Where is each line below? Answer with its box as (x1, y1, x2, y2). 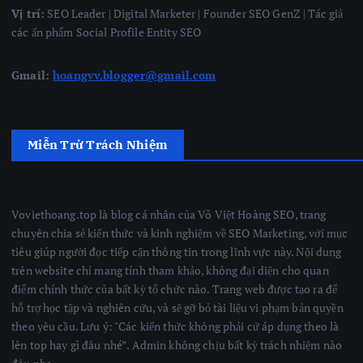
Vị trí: (11, 6, 45, 22)
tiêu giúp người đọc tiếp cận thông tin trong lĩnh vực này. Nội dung (11, 244, 342, 260)
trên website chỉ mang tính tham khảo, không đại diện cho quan (11, 263, 329, 279)
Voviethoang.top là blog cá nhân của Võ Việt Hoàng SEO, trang (11, 207, 327, 223)
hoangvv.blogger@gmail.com (53, 67, 216, 83)
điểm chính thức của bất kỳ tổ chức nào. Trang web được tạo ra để (11, 281, 338, 297)
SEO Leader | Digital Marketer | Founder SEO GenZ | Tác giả (45, 6, 344, 22)
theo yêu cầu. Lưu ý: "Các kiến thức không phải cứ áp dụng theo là (11, 318, 340, 335)
